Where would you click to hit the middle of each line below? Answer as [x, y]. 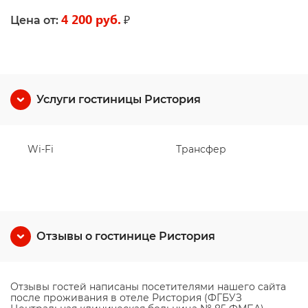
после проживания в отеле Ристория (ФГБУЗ [126, 298]
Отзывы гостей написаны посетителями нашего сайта [148, 287]
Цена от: [34, 20]
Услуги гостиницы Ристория [119, 99]
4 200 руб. [91, 19]
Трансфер [201, 149]
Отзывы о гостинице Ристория [126, 236]
